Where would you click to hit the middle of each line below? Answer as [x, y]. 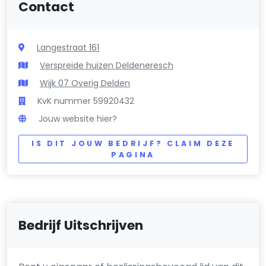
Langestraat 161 [68, 47]
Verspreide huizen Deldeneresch [107, 65]
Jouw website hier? [78, 118]
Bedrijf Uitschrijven [81, 226]
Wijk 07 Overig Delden [85, 83]
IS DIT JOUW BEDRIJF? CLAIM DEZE [133, 143]
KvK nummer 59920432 [86, 101]
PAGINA [133, 154]
